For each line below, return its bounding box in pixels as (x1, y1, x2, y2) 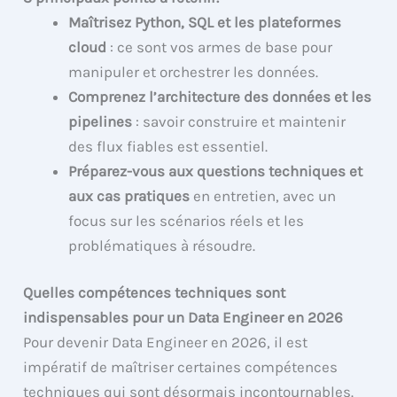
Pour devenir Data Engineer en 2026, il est (23, 333, 308, 352)
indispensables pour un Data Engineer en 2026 (23, 308, 344, 327)
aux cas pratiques (68, 186, 191, 205)
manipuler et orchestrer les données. (68, 62, 319, 81)
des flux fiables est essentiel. (68, 136, 269, 155)
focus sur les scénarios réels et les (68, 211, 305, 230)
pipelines (68, 112, 133, 130)
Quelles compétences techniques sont (23, 284, 286, 302)
